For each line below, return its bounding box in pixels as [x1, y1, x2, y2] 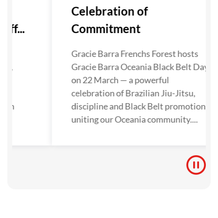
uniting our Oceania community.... [70, 114, 197, 125]
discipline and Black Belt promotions [70, 101, 209, 111]
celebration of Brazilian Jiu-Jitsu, [70, 88, 195, 98]
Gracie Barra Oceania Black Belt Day [70, 61, 208, 72]
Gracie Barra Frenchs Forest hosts [70, 48, 198, 59]
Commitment [70, 21, 140, 36]
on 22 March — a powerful [70, 74, 168, 85]
